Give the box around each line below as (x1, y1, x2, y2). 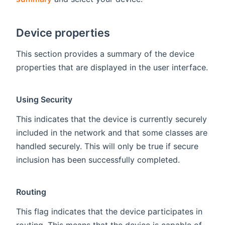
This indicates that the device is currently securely (16, 114, 207, 125)
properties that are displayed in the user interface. (16, 62, 208, 73)
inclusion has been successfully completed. (16, 155, 180, 165)
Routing (16, 187, 47, 197)
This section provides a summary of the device (16, 49, 194, 59)
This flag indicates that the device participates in (16, 206, 202, 217)
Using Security (16, 94, 73, 105)
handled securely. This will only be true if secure (16, 141, 198, 152)
